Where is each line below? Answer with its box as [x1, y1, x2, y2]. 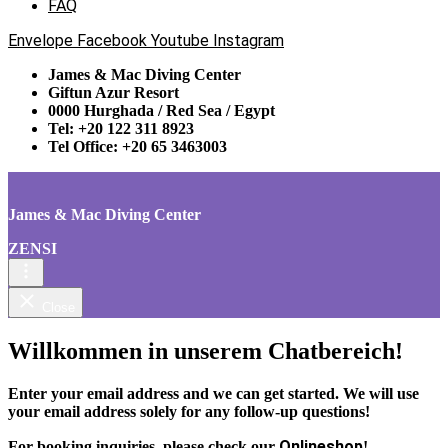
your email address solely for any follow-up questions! [8, 402, 370, 420]
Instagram [213, 31, 284, 51]
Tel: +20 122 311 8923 [48, 120, 194, 138]
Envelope [8, 31, 73, 51]
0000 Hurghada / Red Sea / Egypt [48, 102, 275, 120]
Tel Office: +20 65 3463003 [48, 138, 227, 156]
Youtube [151, 31, 209, 51]
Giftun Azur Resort [48, 84, 179, 102]
